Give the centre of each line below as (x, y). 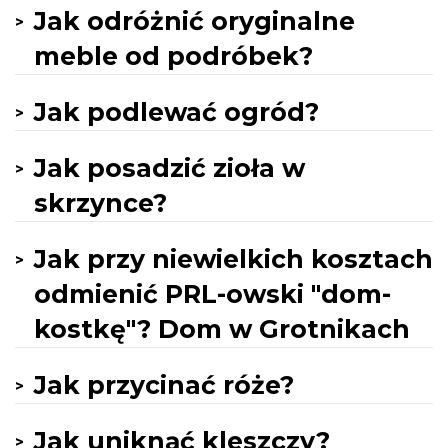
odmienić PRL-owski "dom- (212, 294)
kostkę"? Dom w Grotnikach (222, 329)
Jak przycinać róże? (164, 385)
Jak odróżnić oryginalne (194, 21)
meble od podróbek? (173, 56)
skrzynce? (100, 203)
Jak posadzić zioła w (169, 168)
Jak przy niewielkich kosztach (233, 259)
